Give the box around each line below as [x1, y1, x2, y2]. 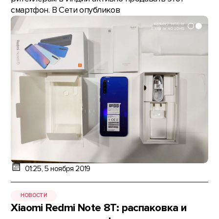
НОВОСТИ [21, 192, 47, 199]
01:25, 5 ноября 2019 [24, 164, 90, 174]
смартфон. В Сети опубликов [11, 4, 120, 15]
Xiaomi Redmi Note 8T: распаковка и [11, 201, 187, 215]
